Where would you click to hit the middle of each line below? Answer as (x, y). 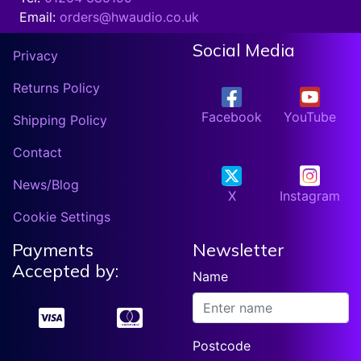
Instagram (310, 195)
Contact (37, 152)
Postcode (222, 346)
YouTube (310, 116)
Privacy (35, 56)
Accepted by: (65, 270)
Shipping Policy (60, 120)
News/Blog (46, 185)
